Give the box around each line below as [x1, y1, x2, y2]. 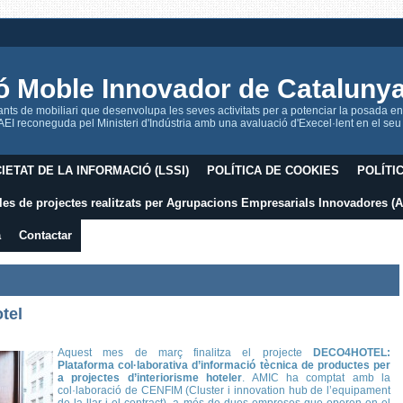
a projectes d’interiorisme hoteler [58, 372, 243, 384]
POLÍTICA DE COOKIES [207, 164, 339, 177]
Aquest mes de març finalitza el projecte [58, 346, 313, 359]
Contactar [19, 228, 72, 242]
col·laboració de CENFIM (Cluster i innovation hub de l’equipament [58, 384, 390, 397]
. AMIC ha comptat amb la [242, 372, 390, 384]
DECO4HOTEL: [313, 346, 390, 359]
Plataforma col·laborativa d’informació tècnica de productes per [58, 359, 390, 372]
